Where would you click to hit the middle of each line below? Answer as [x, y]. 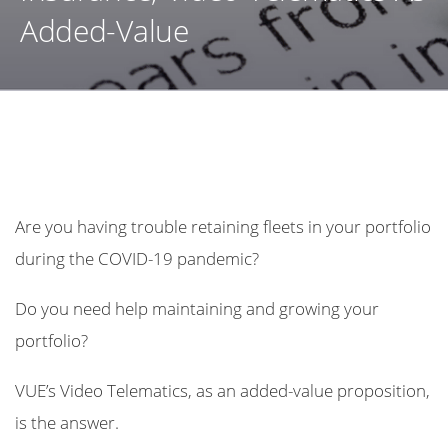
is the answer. [67, 421]
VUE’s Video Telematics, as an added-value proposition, [222, 389]
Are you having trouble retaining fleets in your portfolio [223, 225]
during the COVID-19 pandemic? [137, 257]
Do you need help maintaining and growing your [197, 307]
